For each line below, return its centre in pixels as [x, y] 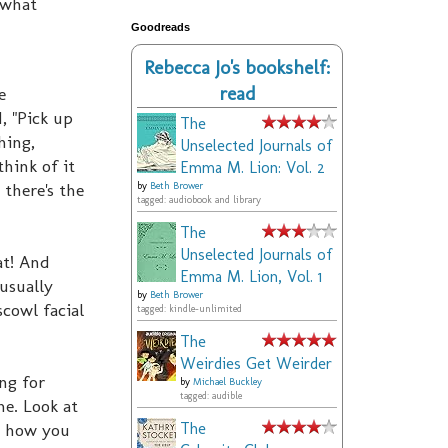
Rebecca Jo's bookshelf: [237, 68]
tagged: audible [211, 396]
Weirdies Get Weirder [256, 364]
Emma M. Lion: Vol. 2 [252, 168]
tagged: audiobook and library [199, 200]
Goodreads [160, 27]
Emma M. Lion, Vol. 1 [251, 277]
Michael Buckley [227, 382]
